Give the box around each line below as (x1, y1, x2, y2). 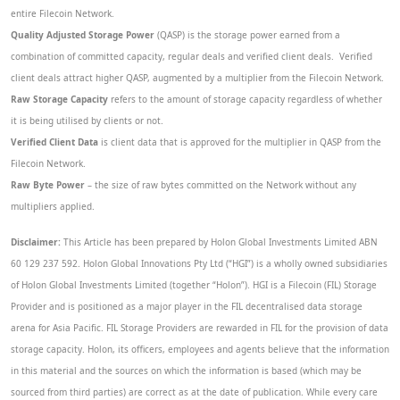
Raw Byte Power (11, 179, 85, 192)
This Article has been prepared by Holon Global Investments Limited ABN (61, 236, 378, 249)
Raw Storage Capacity (11, 93, 108, 106)
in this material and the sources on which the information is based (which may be (11, 364, 362, 378)
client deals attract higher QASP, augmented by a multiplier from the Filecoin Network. (11, 71, 384, 85)
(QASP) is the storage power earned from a (154, 29, 340, 42)
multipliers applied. (11, 200, 95, 213)
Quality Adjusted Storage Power (11, 29, 154, 42)
